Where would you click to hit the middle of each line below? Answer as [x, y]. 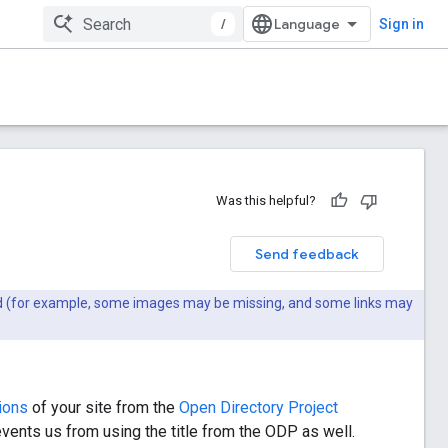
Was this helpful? [266, 200]
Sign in [401, 24]
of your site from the [103, 407]
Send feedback [307, 254]
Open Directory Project [258, 407]
